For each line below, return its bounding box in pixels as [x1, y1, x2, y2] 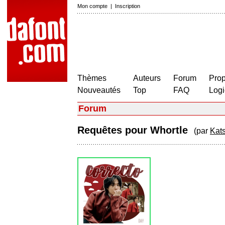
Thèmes [77, 74, 106, 82]
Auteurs [133, 74, 161, 82]
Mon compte [77, 3, 107, 9]
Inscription [115, 3, 140, 9]
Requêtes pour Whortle [77, 125, 194, 136]
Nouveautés [77, 86, 121, 94]
